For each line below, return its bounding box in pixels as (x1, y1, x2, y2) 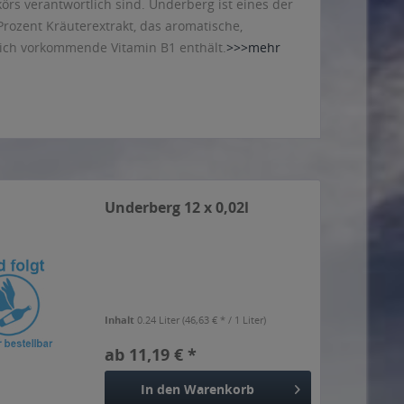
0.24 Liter (137, 313, 183, 327)
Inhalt (105, 313, 138, 327)
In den (140, 381, 180, 399)
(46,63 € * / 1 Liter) (182, 313, 267, 327)
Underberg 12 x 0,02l (105, 197, 250, 218)
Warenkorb (183, 381, 254, 399)
